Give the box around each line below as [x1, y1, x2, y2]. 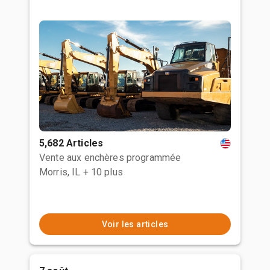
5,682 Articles [39, 137, 104, 149]
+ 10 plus [83, 166, 123, 178]
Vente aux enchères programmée [39, 152, 181, 163]
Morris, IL [39, 166, 81, 178]
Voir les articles [101, 219, 169, 229]
